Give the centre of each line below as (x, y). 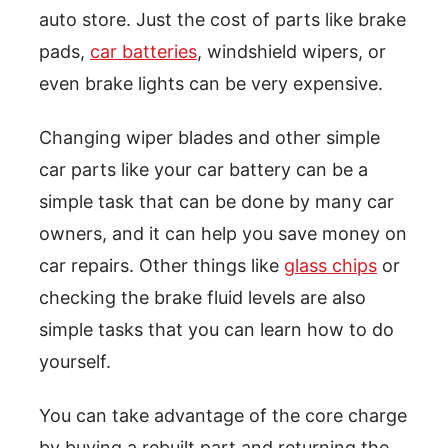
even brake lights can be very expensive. (211, 84)
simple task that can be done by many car (216, 202)
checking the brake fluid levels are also (202, 298)
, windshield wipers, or (291, 52)
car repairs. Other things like (161, 266)
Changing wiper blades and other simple (209, 138)
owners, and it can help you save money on (223, 234)
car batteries (143, 52)
